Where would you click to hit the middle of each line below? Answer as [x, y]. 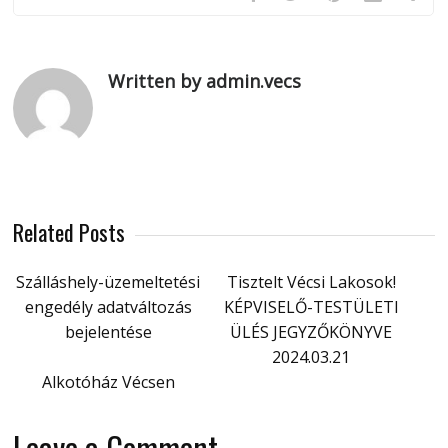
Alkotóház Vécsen [108, 381]
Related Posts [69, 231]
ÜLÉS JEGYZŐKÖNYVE [311, 331]
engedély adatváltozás [108, 306]
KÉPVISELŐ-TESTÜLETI [311, 306]
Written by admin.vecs [205, 80]
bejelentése [108, 331]
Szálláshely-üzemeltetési [108, 281]
